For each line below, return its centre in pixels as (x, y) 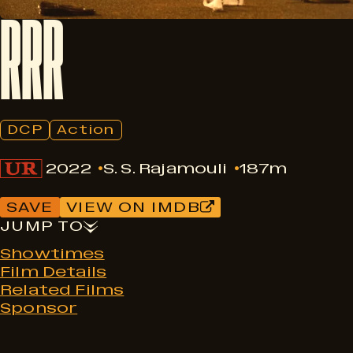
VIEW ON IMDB (133, 207)
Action (85, 130)
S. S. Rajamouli (165, 168)
